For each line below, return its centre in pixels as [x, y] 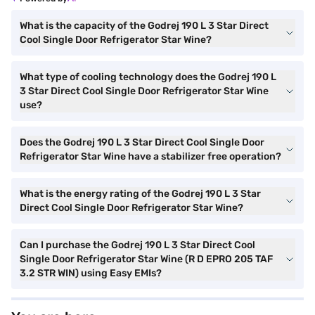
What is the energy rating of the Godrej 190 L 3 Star [140, 193]
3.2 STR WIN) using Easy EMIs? [91, 273]
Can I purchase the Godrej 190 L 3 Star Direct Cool [137, 245]
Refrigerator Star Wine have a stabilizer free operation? [150, 156]
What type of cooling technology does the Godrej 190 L [148, 77]
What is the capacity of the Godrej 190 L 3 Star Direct [144, 25]
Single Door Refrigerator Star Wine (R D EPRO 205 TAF [146, 259]
